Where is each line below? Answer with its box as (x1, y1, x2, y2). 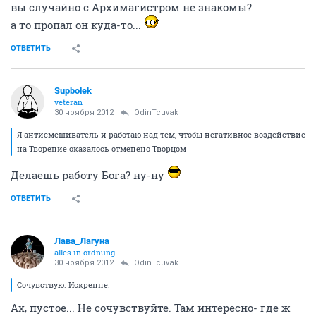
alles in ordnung (54, 247, 115, 258)
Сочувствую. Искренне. (17, 279, 110, 291)
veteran (54, 97, 83, 108)
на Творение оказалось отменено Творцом (17, 143, 186, 154)
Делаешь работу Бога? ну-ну (11, 168, 167, 183)
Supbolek (54, 85, 92, 97)
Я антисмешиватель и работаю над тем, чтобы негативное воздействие (17, 129, 305, 140)
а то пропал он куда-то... (11, 18, 144, 32)
